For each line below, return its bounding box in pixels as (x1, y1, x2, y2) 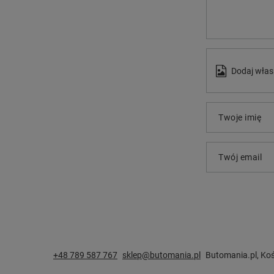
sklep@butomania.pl (122, 250, 201, 260)
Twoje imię (218, 113, 261, 122)
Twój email (218, 152, 262, 162)
